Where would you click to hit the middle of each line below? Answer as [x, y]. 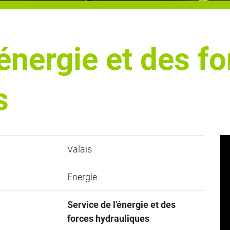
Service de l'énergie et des [121, 205]
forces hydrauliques [108, 218]
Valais [79, 149]
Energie [82, 177]
